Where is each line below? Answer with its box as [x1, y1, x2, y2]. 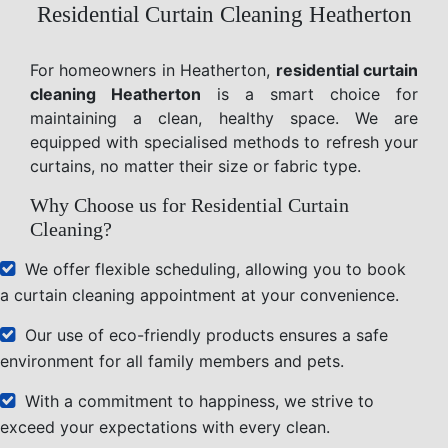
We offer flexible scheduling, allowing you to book [25, 258, 406, 279]
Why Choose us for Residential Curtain [30, 193, 349, 216]
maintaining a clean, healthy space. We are [30, 107, 418, 128]
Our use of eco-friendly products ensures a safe [25, 324, 388, 345]
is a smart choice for [201, 83, 418, 104]
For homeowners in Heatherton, [30, 59, 276, 80]
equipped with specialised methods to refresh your [30, 131, 418, 152]
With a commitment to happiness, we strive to [25, 390, 374, 411]
